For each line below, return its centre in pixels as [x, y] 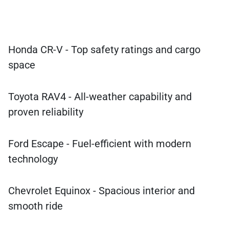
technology [33, 159]
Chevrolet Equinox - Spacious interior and [101, 191]
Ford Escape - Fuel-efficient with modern [100, 144]
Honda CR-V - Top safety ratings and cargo [104, 50]
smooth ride [36, 206]
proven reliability [46, 112]
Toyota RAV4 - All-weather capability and [100, 97]
